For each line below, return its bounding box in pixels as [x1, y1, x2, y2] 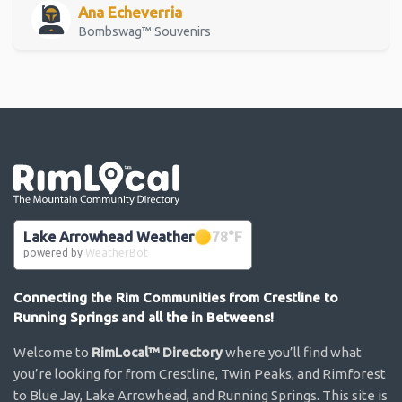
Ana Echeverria [78, 3, 182, 21]
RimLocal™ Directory [92, 345, 223, 361]
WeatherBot [85, 247, 148, 259]
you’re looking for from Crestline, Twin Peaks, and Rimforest [13, 366, 386, 382]
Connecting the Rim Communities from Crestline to [13, 290, 338, 306]
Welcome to [13, 345, 92, 361]
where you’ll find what [223, 345, 362, 361]
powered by [23, 247, 85, 259]
